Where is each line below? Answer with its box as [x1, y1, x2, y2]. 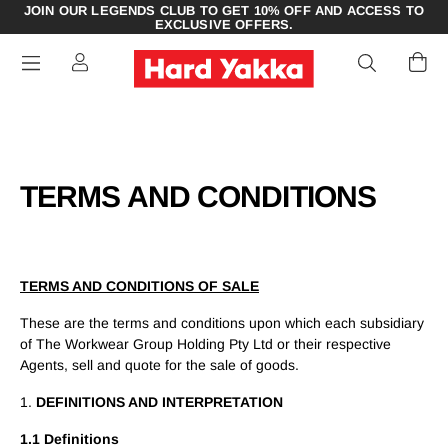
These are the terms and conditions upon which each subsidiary [20, 315, 424, 331]
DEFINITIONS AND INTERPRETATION [36, 394, 283, 410]
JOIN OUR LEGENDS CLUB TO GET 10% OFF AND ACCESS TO [23, 3, 424, 18]
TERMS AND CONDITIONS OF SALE [20, 278, 259, 294]
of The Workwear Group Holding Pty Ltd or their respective [20, 336, 391, 352]
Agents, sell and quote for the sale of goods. [20, 357, 299, 373]
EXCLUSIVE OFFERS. [154, 17, 294, 32]
